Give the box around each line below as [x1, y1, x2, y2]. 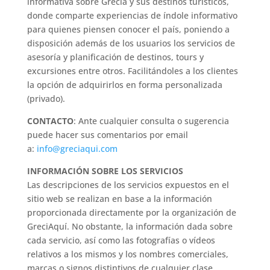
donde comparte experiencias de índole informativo [27, 10, 237, 21]
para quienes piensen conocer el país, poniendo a [27, 24, 230, 35]
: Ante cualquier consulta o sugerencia [73, 115, 229, 127]
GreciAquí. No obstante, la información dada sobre [27, 221, 233, 232]
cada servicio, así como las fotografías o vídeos [27, 234, 215, 246]
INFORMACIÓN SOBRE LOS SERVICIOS [27, 165, 183, 177]
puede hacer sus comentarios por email [27, 129, 188, 140]
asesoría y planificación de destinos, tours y [27, 51, 204, 63]
